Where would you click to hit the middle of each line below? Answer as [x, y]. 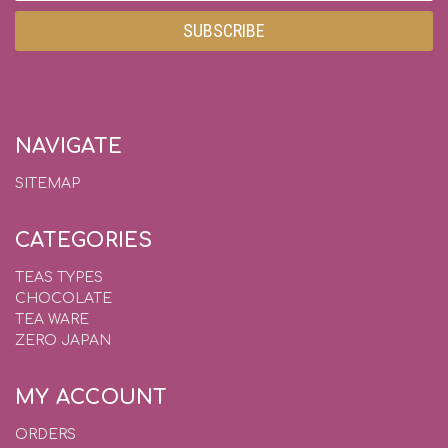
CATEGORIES [84, 240]
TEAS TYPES [59, 277]
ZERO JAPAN [63, 340]
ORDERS [45, 434]
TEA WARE [52, 319]
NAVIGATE [68, 146]
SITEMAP [47, 183]
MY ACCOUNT [91, 397]
